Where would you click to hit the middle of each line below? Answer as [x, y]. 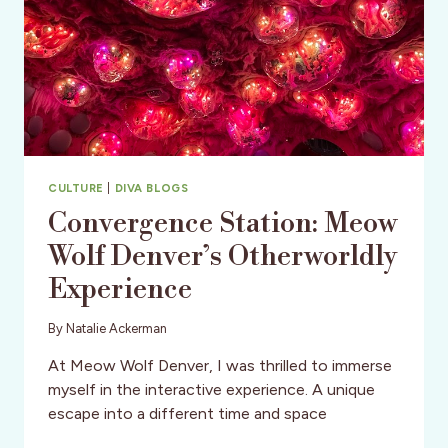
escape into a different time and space [187, 413]
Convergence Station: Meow [222, 224]
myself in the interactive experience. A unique [211, 389]
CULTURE [76, 187]
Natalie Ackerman [117, 328]
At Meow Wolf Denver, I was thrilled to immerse [220, 365]
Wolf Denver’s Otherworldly [223, 257]
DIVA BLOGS [151, 187]
